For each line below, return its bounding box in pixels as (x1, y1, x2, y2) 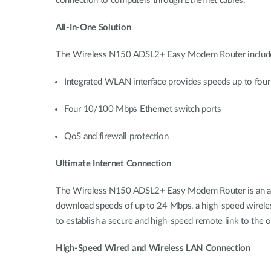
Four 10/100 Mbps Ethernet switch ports (64, 105, 221, 114)
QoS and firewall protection (64, 132, 169, 141)
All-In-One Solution (56, 23, 131, 32)
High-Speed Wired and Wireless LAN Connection (56, 244, 250, 253)
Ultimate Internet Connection (56, 159, 171, 168)
